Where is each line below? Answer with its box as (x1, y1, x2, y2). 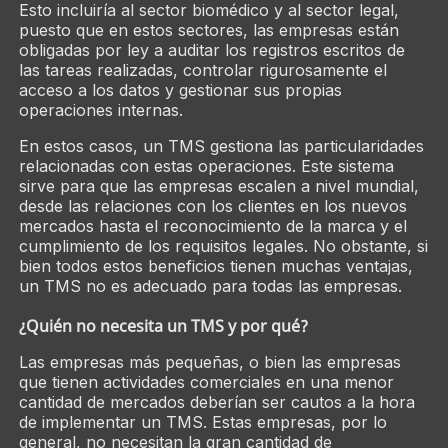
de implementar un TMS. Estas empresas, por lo (18, 411, 387, 432)
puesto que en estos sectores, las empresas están (18, 19, 399, 40)
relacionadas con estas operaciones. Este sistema (18, 155, 394, 176)
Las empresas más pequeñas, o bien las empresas (18, 351, 401, 372)
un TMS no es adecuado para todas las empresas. (18, 275, 402, 296)
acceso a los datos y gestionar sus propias (18, 79, 342, 100)
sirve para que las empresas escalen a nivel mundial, (18, 175, 419, 196)
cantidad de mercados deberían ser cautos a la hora (18, 391, 415, 412)
